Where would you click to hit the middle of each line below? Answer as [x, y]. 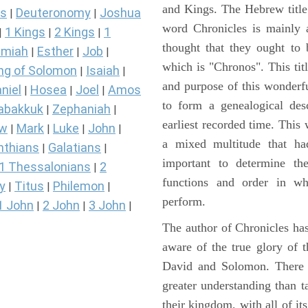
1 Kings [25, 32]
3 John [107, 206]
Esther [55, 52]
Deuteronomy [53, 13]
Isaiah [103, 71]
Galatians [75, 148]
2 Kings [75, 32]
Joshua [120, 13]
